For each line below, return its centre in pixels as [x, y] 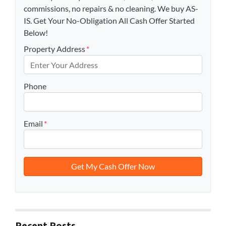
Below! [36, 33]
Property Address [54, 49]
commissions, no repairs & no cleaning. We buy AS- [111, 9]
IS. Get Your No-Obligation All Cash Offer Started [109, 21]
